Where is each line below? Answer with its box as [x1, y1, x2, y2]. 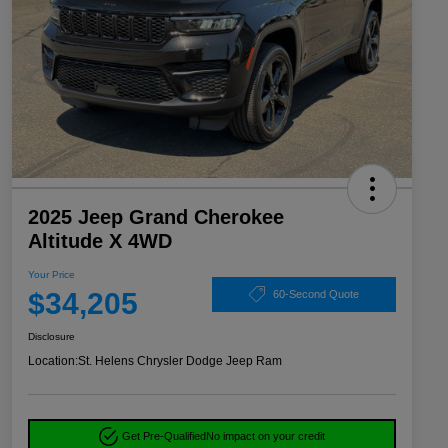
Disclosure [28, 331, 75, 343]
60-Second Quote [273, 287, 359, 300]
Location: [28, 354, 78, 369]
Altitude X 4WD [28, 230, 172, 253]
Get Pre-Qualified [122, 430, 207, 443]
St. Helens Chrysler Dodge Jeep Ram [78, 354, 282, 369]
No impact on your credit [206, 430, 326, 443]
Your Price [28, 269, 75, 281]
